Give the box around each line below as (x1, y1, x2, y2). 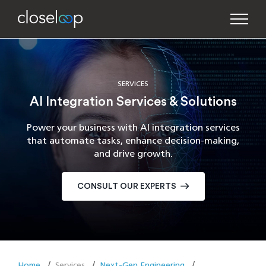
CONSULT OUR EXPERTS (77, 182, 176, 191)
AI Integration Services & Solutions (29, 94, 237, 108)
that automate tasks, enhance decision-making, (27, 134, 239, 146)
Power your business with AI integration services (26, 121, 240, 133)
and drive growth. (93, 147, 173, 159)
